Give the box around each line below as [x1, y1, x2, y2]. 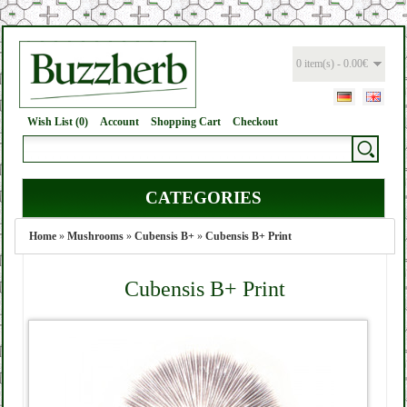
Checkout [233, 115, 278, 128]
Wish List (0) [27, 115, 88, 128]
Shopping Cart [151, 115, 221, 128]
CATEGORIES [145, 188, 262, 207]
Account [100, 115, 139, 128]
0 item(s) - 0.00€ [296, 57, 368, 70]
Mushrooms [67, 230, 124, 243]
